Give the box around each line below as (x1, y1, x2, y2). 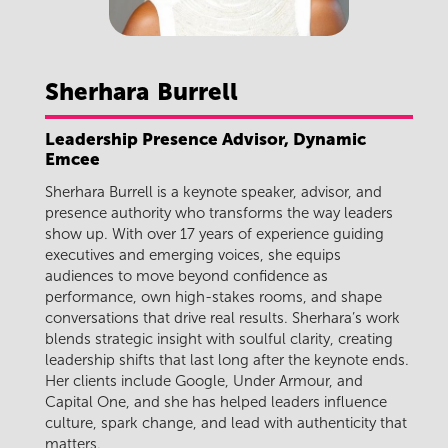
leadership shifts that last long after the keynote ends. (45, 351, 409, 370)
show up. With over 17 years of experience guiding (45, 225, 384, 244)
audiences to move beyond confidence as (45, 267, 328, 286)
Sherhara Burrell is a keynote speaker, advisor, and (45, 183, 382, 202)
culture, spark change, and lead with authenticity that (45, 414, 407, 433)
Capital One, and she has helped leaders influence (45, 393, 387, 412)
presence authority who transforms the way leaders (45, 204, 393, 223)
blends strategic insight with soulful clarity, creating (45, 330, 393, 349)
